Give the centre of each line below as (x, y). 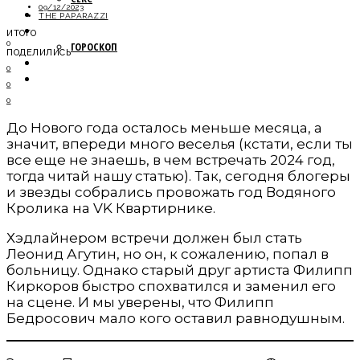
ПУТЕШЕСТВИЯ (88, 62)
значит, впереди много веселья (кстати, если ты (180, 143)
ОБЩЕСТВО (76, 78)
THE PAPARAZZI (74, 15)
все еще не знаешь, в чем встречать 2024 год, (171, 160)
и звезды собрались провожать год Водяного (171, 192)
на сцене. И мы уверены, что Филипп (140, 302)
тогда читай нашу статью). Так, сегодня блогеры (178, 176)
